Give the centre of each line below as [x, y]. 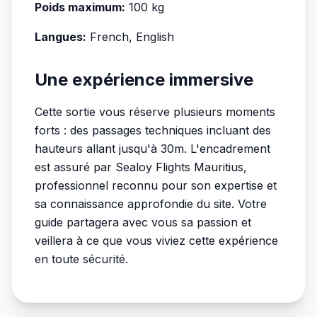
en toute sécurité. [81, 259]
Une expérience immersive [144, 80]
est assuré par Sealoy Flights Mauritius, [141, 167]
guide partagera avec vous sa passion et [143, 222]
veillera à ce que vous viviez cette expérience [156, 241]
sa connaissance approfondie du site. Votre [151, 204]
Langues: [60, 37]
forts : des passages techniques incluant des [153, 130]
